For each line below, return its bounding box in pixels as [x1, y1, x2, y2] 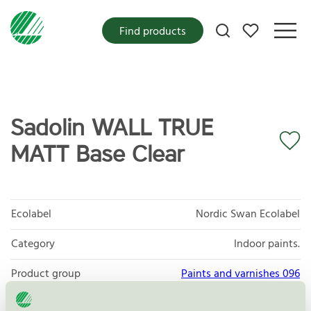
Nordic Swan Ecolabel [196, 205, 300, 224]
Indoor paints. [234, 235, 300, 253]
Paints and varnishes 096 [181, 264, 300, 283]
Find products [119, 22, 186, 41]
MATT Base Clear [10, 140, 185, 169]
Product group [11, 264, 81, 283]
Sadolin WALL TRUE [10, 113, 213, 142]
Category [11, 235, 55, 253]
